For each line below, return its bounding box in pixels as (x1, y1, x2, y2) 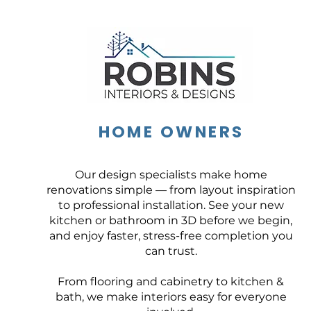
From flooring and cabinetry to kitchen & (58, 275, 284, 288)
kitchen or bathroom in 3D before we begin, (49, 214, 292, 227)
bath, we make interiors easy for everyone (55, 290, 287, 303)
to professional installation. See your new (58, 199, 284, 212)
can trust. (144, 244, 197, 258)
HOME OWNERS (98, 121, 244, 143)
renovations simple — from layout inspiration (46, 183, 296, 196)
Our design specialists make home (74, 168, 267, 181)
